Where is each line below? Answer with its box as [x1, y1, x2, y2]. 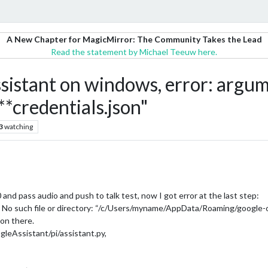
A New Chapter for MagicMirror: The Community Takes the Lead [6, 34, 262, 44]
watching [4, 122, 33, 131]
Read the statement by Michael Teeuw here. [51, 47, 217, 57]
